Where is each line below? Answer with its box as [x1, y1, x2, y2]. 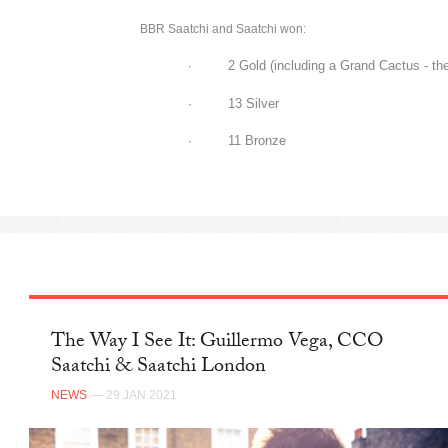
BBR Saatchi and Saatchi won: [140, 21, 306, 36]
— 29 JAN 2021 [91, 387, 178, 402]
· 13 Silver [188, 96, 279, 111]
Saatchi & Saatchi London [51, 351, 267, 386]
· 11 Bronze [188, 134, 286, 149]
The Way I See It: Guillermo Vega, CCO [51, 326, 384, 361]
